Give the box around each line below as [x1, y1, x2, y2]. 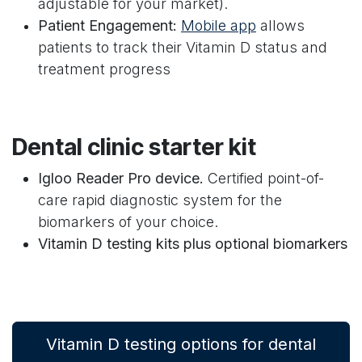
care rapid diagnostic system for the [38, 192, 282, 208]
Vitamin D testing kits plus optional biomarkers [38, 235, 347, 252]
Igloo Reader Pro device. [38, 170, 208, 187]
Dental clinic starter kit [12, 133, 256, 161]
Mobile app [181, 17, 256, 34]
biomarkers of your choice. [38, 213, 222, 230]
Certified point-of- [208, 170, 324, 187]
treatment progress [38, 61, 170, 78]
